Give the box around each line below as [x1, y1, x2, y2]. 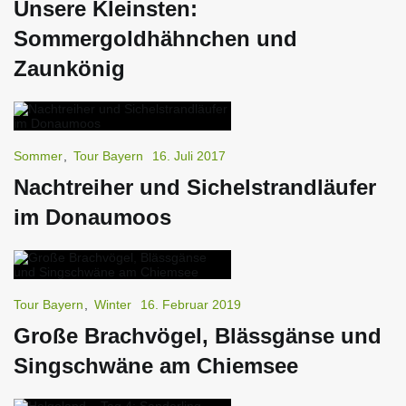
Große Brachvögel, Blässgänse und [14, 323, 382, 348]
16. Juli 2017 [152, 148, 226, 163]
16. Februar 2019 [140, 296, 241, 312]
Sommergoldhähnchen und [14, 25, 297, 51]
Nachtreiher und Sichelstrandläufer [14, 174, 376, 199]
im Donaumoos [14, 204, 171, 229]
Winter [94, 296, 131, 312]
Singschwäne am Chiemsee [14, 353, 298, 378]
